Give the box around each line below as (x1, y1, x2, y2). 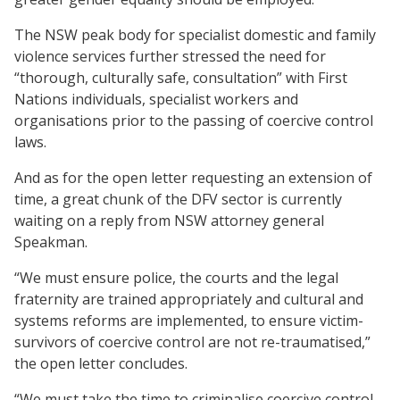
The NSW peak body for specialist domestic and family (14, 24, 376, 45)
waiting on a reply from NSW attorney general (14, 210, 324, 230)
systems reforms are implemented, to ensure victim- (14, 310, 363, 330)
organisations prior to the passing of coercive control (14, 110, 373, 130)
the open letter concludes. (14, 353, 187, 373)
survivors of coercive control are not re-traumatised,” (14, 331, 371, 352)
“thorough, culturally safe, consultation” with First (14, 67, 347, 87)
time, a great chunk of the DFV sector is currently (14, 188, 342, 209)
